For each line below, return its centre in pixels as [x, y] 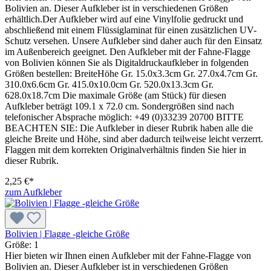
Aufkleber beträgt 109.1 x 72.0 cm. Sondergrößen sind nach [119, 106]
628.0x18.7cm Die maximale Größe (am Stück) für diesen [116, 95]
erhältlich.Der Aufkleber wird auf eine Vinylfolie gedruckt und [124, 19]
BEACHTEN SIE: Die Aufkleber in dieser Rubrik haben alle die [129, 128]
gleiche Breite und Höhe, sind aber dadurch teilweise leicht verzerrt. [134, 139]
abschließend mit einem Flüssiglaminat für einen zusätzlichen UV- [131, 30]
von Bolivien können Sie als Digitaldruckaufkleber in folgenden [127, 62]
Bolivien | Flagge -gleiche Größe [67, 233]
